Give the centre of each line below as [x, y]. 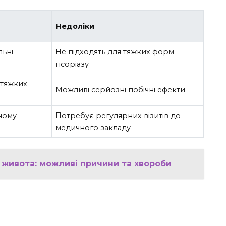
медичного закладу [93, 128]
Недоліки [75, 26]
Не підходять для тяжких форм [115, 52]
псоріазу [72, 64]
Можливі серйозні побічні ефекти [121, 90]
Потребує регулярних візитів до [118, 116]
